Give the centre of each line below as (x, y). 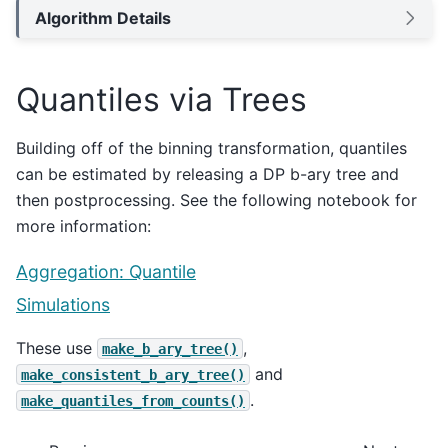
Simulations (63, 304)
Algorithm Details (103, 18)
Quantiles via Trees (161, 100)
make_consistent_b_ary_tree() (133, 374)
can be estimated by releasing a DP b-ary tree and (207, 174)
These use (56, 347)
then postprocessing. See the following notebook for (216, 200)
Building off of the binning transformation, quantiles (211, 148)
